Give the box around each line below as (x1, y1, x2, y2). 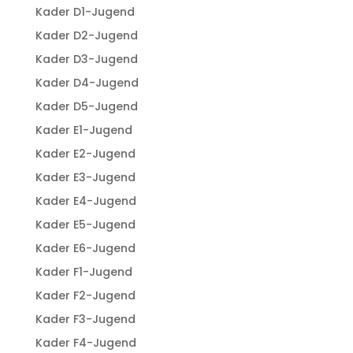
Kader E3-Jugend (35, 169, 136, 185)
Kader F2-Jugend (35, 287, 136, 303)
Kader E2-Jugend (35, 145, 136, 162)
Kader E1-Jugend (35, 121, 132, 138)
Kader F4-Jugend (35, 334, 136, 351)
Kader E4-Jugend (35, 192, 136, 209)
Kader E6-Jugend (35, 240, 136, 256)
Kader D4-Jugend (35, 74, 139, 91)
